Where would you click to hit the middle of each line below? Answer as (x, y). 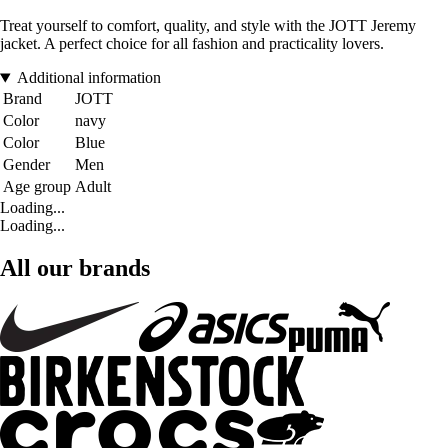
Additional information (88, 78)
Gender (26, 165)
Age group (37, 187)
